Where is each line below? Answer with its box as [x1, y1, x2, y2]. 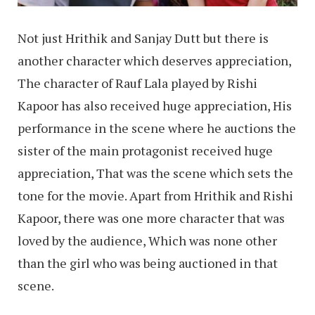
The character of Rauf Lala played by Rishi [18, 75, 257, 92]
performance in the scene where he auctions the [18, 120, 296, 137]
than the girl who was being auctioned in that [18, 255, 278, 272]
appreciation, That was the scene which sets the [18, 165, 293, 182]
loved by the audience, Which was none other [18, 232, 277, 250]
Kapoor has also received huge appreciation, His [18, 97, 292, 115]
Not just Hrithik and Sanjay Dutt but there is [18, 30, 269, 47]
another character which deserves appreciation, [18, 52, 291, 70]
